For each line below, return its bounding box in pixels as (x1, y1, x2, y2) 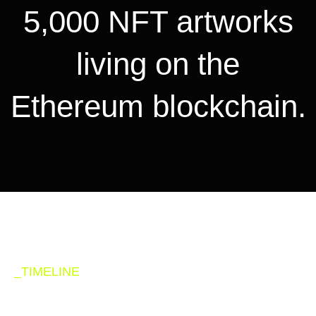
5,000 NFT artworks (23, 4, 293, 39)
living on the (76, 47, 240, 82)
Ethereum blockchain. (10, 89, 306, 124)
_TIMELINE (14, 265, 80, 279)
